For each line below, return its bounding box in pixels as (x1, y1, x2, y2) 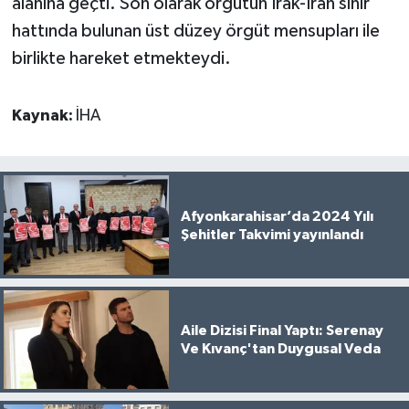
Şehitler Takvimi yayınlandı (180, 226, 363, 242)
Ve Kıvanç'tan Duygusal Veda (180, 341, 381, 356)
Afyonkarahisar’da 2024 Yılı (180, 208, 373, 224)
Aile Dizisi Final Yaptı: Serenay (180, 322, 383, 338)
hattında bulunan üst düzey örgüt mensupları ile (11, 22, 380, 41)
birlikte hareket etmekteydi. (11, 49, 231, 68)
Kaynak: (11, 108, 76, 125)
